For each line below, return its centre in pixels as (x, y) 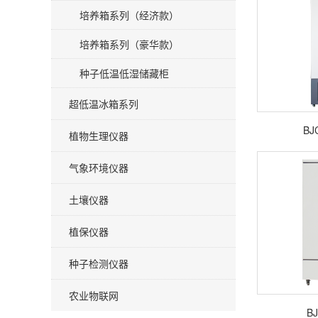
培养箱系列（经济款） (129, 15)
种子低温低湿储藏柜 (124, 73)
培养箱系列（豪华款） (129, 44)
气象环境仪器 (99, 168)
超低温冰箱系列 (104, 104)
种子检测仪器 (99, 263)
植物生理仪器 (99, 136)
